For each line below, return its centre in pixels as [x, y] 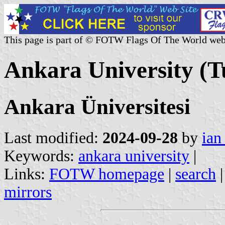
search [196, 174]
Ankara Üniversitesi [97, 106]
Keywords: [41, 156]
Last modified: [53, 138]
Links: [27, 174]
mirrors [28, 192]
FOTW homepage [107, 174]
